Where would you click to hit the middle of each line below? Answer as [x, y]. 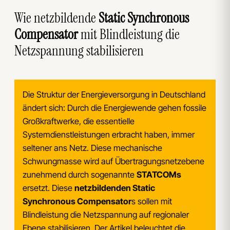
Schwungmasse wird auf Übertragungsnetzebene [113, 161]
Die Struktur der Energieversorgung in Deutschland [114, 94]
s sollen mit [151, 201]
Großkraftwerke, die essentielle [78, 121]
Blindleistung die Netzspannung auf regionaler [106, 214]
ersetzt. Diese [48, 188]
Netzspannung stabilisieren [79, 50]
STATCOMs [159, 174]
